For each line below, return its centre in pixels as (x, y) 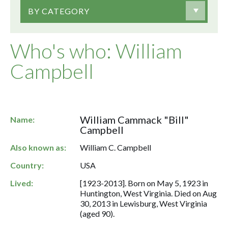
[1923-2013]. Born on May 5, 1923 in (144, 183)
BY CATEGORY (59, 11)
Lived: (22, 183)
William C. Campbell (116, 147)
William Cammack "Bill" (135, 120)
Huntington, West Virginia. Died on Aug (149, 193)
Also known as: (38, 147)
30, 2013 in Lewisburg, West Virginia (144, 203)
